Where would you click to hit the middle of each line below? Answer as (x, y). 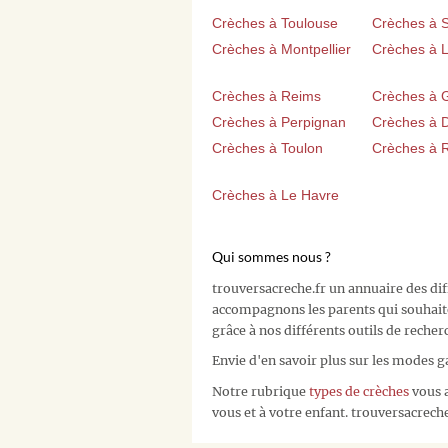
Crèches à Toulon (267, 148)
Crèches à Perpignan (279, 122)
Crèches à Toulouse (275, 23)
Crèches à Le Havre (275, 195)
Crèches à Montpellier (281, 49)
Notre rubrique (260, 391)
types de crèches (359, 391)
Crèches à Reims (266, 96)
